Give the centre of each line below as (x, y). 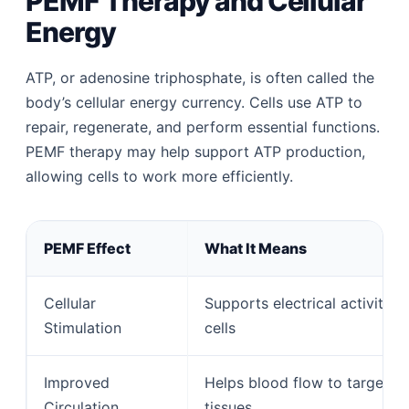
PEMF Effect (88, 248)
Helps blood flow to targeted (306, 382)
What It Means (256, 248)
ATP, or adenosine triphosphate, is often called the (200, 77)
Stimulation (83, 327)
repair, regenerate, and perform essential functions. (203, 126)
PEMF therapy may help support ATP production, (196, 151)
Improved (77, 382)
